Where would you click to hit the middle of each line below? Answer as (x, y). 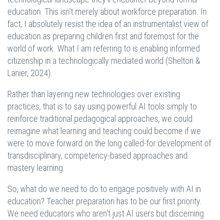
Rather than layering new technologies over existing (94, 94)
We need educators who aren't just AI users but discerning (106, 214)
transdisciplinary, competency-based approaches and (97, 156)
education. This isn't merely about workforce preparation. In (107, 12)
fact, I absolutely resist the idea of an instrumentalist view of (108, 24)
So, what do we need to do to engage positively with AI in (104, 189)
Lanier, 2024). (30, 73)
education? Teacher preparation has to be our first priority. (105, 201)
